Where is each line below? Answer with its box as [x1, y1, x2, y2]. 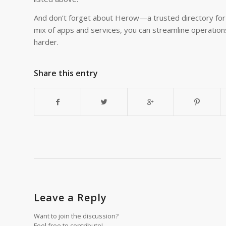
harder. [34, 36, 59, 47]
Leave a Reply [34, 191, 107, 205]
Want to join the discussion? [34, 211, 119, 221]
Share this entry [34, 68, 98, 79]
